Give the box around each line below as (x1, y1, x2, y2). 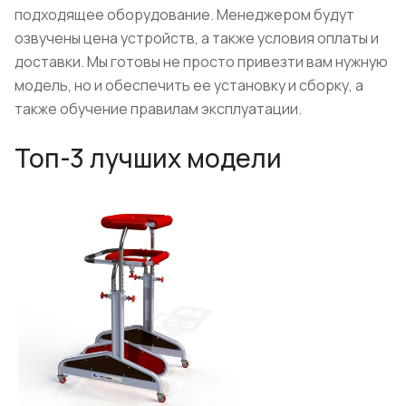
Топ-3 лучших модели (14, 140, 282, 175)
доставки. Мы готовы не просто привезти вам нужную (14, 51, 388, 72)
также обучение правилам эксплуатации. (14, 98, 302, 119)
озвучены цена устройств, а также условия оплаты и (14, 27, 379, 48)
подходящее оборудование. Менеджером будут (14, 4, 354, 24)
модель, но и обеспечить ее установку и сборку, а (14, 74, 363, 95)
